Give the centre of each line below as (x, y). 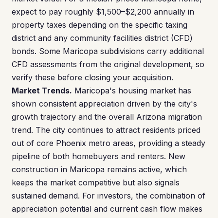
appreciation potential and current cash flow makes (107, 209)
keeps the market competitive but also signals (96, 182)
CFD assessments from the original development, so (108, 64)
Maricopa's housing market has (132, 91)
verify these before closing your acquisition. (92, 77)
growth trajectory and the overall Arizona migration (107, 117)
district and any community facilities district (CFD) (102, 38)
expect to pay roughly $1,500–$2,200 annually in (103, 12)
